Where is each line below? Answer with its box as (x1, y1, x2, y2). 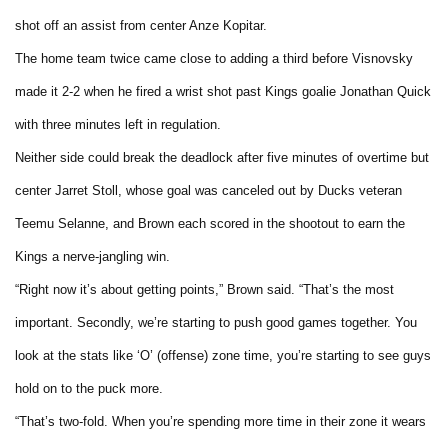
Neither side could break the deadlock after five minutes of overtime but (15, 149, 429, 165)
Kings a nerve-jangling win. (15, 248, 170, 264)
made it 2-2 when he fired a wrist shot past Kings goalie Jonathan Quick (15, 83, 431, 99)
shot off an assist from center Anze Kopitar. (15, 17, 267, 33)
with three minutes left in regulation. (15, 116, 221, 132)
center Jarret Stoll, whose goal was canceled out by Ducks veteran (15, 182, 402, 198)
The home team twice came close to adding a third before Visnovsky (15, 50, 413, 66)
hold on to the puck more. (15, 380, 163, 396)
